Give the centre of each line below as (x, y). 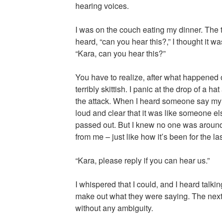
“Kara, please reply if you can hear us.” (142, 161)
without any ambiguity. (114, 208)
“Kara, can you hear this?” (120, 54)
